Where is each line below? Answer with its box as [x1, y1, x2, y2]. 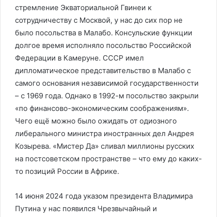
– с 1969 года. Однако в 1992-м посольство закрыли [15, 91, 199, 100]
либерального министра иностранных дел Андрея [15, 129, 194, 138]
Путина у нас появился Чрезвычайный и [15, 204, 157, 213]
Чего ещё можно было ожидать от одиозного [15, 116, 177, 125]
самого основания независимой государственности [15, 78, 199, 88]
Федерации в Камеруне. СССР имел [15, 53, 144, 62]
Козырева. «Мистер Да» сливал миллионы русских [15, 141, 194, 151]
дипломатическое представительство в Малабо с [15, 66, 191, 75]
